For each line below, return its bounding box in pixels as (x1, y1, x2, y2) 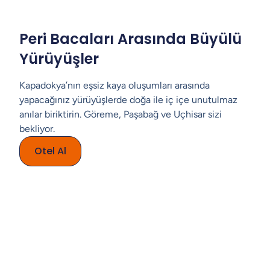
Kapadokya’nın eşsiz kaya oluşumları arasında (19, 80, 210, 91)
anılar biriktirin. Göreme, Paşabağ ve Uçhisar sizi (19, 108, 222, 120)
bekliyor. (19, 123, 55, 134)
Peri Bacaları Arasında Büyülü (19, 29, 242, 49)
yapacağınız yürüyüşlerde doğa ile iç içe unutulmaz (19, 94, 237, 105)
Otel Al (34, 144, 66, 158)
